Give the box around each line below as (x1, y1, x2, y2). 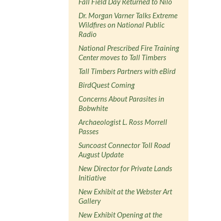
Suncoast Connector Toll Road (78, 140, 171, 149)
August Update (78, 149, 124, 159)
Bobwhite (78, 103, 109, 112)
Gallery (78, 196, 101, 205)
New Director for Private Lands (78, 163, 173, 173)
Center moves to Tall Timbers (78, 52, 167, 62)
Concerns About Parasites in (78, 94, 165, 103)
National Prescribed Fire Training (78, 43, 180, 52)
